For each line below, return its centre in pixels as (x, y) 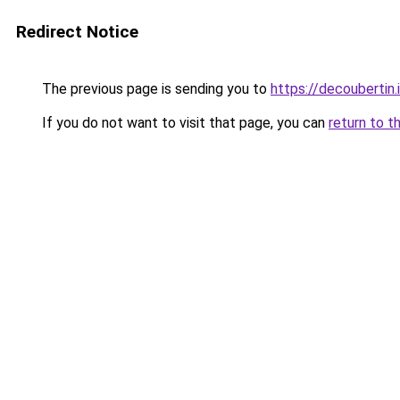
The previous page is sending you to (154, 89)
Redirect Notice (77, 32)
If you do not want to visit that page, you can (183, 123)
